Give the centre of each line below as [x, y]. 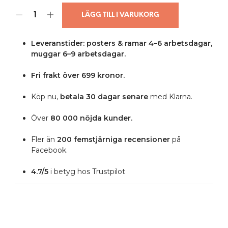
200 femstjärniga [90, 140]
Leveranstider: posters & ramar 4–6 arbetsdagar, [121, 44]
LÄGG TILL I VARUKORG [120, 15]
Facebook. [49, 150]
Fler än [44, 140]
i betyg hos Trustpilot [87, 172]
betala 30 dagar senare [103, 97]
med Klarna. [170, 97]
